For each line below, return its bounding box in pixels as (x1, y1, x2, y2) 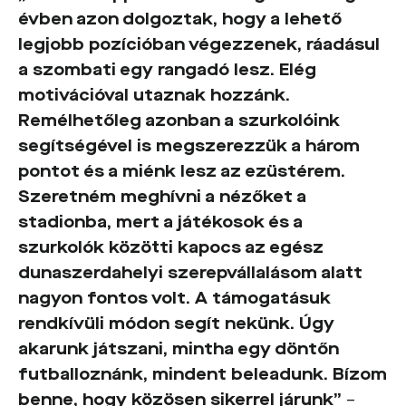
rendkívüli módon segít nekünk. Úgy (18, 313, 334, 334)
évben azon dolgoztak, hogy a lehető (18, 8, 342, 30)
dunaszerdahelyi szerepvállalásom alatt (18, 262, 362, 284)
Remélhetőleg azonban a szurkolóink (18, 110, 340, 131)
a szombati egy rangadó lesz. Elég (18, 59, 316, 81)
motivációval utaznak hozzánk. (18, 84, 290, 106)
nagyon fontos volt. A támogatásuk (18, 287, 331, 309)
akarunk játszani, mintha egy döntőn (18, 338, 339, 360)
